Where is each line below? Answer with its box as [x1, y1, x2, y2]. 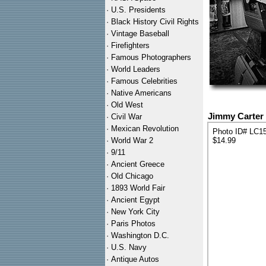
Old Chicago [111, 172, 153, 180]
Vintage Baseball [111, 29, 169, 38]
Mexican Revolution [111, 124, 179, 133]
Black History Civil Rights [111, 17, 199, 26]
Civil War [111, 112, 142, 121]
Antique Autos [111, 255, 159, 264]
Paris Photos [111, 219, 156, 228]
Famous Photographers [111, 53, 191, 62]
